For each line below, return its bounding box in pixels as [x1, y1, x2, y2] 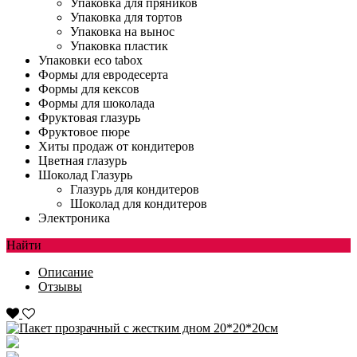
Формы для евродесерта [38, 68, 168, 81]
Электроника [38, 211, 110, 225]
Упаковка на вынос [70, 25, 175, 38]
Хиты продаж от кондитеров [38, 139, 194, 153]
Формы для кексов [38, 82, 139, 96]
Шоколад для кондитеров [70, 197, 207, 210]
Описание [38, 265, 93, 279]
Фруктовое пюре [38, 125, 130, 139]
